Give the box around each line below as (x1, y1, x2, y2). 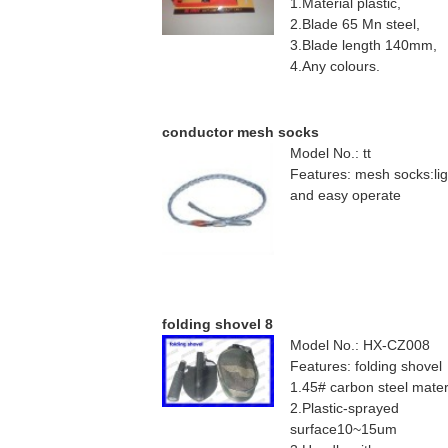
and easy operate (290, 187, 401, 204)
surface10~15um (290, 421, 397, 438)
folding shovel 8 (162, 316, 273, 333)
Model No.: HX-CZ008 (290, 337, 430, 354)
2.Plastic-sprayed (290, 400, 399, 417)
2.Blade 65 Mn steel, (290, 16, 420, 33)
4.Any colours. (290, 58, 380, 75)
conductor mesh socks (162, 124, 319, 141)
